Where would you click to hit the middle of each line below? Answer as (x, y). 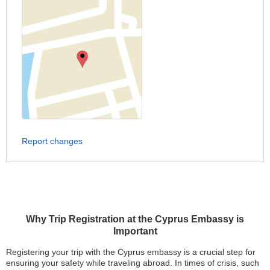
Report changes (52, 141)
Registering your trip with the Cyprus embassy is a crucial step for (131, 252)
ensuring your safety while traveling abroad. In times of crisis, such (133, 263)
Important (135, 231)
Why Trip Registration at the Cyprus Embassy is (135, 219)
